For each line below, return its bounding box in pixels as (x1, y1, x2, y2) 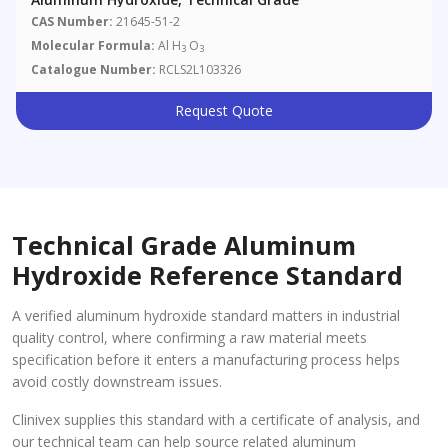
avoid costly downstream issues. (12, 372, 222, 392)
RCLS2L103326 (156, 61, 242, 79)
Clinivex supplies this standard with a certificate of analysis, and (12, 410, 420, 430)
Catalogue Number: (31, 61, 157, 79)
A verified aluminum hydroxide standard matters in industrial (12, 306, 400, 326)
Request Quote (174, 101, 273, 121)
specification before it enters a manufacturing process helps (12, 350, 400, 370)
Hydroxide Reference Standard (12, 258, 403, 293)
